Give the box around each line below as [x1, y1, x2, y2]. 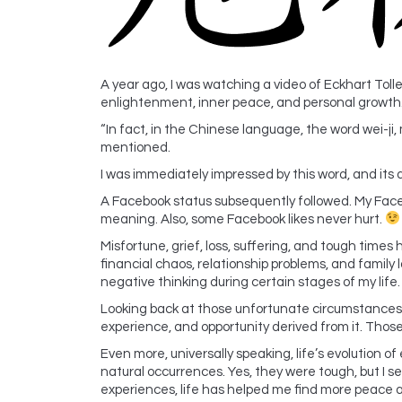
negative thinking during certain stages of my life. [100, 275, 400, 289]
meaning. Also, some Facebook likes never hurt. [100, 212, 385, 226]
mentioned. [100, 140, 170, 154]
